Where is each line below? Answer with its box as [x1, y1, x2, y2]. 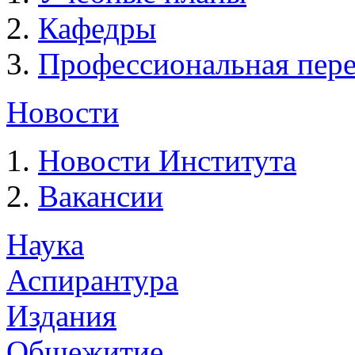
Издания [6, 299, 116, 333]
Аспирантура [6, 263, 178, 297]
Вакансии [38, 179, 163, 213]
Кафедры [38, 11, 156, 45]
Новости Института [38, 143, 296, 177]
